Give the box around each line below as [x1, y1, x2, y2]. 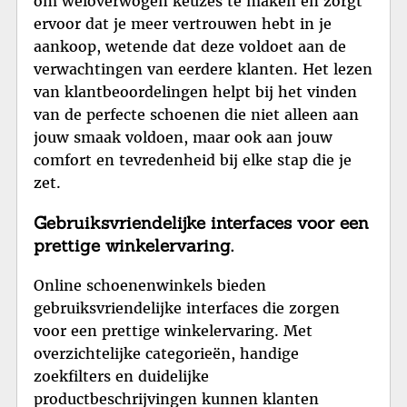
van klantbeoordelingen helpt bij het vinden [34, 83, 357, 102]
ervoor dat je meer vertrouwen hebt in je [34, 15, 332, 34]
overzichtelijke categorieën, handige [34, 343, 299, 362]
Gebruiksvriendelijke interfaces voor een [34, 212, 369, 234]
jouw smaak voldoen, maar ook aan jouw [34, 128, 333, 147]
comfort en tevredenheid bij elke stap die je [34, 151, 352, 170]
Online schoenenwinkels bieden [34, 275, 266, 294]
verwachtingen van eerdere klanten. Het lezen [34, 60, 372, 79]
